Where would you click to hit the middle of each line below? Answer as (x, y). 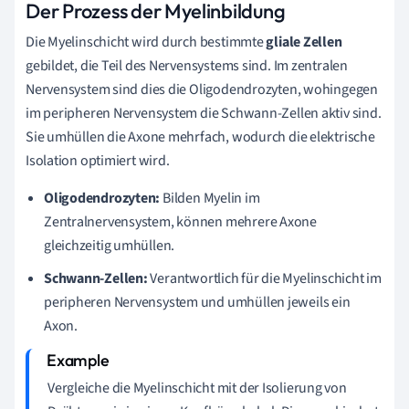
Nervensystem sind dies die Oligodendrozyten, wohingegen (202, 89)
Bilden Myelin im (210, 198)
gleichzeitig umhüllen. (110, 245)
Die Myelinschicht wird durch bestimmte (146, 42)
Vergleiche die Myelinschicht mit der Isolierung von (197, 388)
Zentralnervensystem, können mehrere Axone (180, 221)
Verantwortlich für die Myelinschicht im (264, 278)
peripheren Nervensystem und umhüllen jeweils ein (197, 302)
